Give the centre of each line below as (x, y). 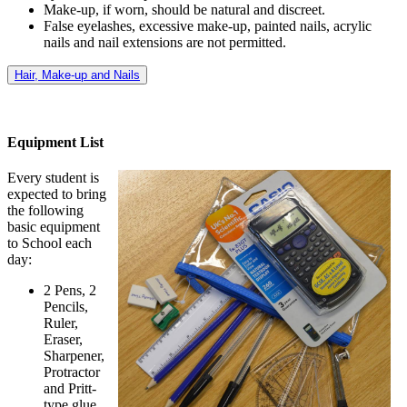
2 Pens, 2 (70, 291)
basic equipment (54, 227)
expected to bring (57, 194)
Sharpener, (74, 356)
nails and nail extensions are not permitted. (167, 42)
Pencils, (66, 307)
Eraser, (63, 340)
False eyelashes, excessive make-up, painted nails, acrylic (208, 25)
